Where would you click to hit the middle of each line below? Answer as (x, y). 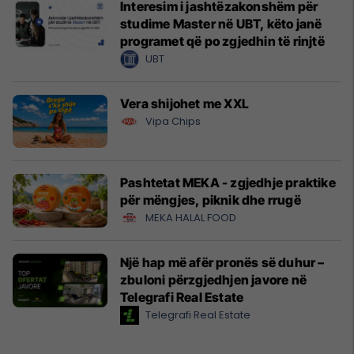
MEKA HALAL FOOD (191, 218)
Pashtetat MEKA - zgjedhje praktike (228, 183)
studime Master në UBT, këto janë (221, 24)
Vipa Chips (173, 121)
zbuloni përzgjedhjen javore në (213, 280)
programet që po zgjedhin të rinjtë (222, 41)
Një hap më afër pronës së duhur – (222, 263)
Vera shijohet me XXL (185, 104)
